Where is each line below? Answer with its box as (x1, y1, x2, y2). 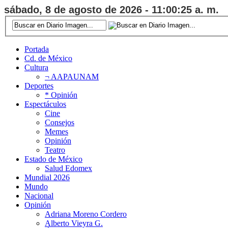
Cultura (24, 63, 48, 72)
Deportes (24, 81, 53, 90)
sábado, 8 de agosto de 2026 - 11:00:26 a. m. (4, 4, 219, 15)
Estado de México (24, 154, 82, 163)
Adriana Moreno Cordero (45, 209, 127, 218)
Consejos (45, 118, 74, 127)
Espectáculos (24, 99, 66, 108)
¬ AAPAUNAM (45, 72, 99, 81)
